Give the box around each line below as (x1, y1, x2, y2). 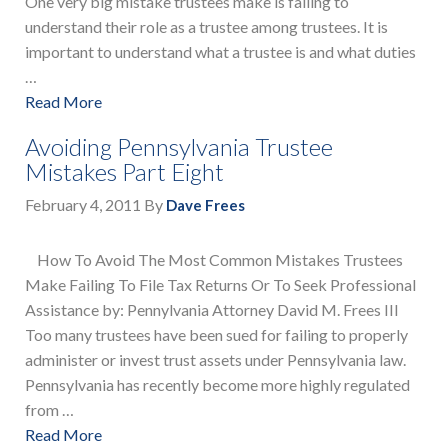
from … (25, 400, 74, 420)
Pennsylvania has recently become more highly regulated (25, 375, 410, 395)
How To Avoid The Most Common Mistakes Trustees (25, 250, 403, 270)
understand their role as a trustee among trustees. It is (25, 17, 388, 37)
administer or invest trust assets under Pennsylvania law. (25, 350, 406, 370)
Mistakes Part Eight (25, 157, 224, 187)
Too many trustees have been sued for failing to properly (25, 325, 408, 345)
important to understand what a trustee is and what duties (25, 42, 416, 62)
